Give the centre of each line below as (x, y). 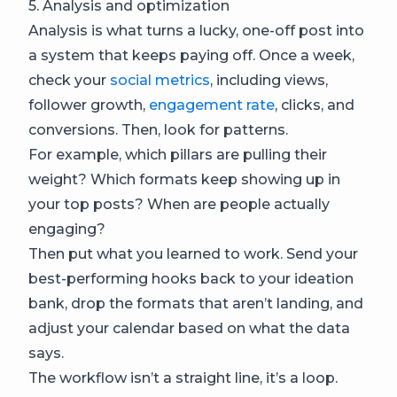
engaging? (67, 229)
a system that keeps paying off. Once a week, (191, 55)
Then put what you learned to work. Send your (193, 253)
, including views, (269, 80)
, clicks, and (315, 105)
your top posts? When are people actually (179, 204)
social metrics (160, 80)
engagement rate (212, 105)
